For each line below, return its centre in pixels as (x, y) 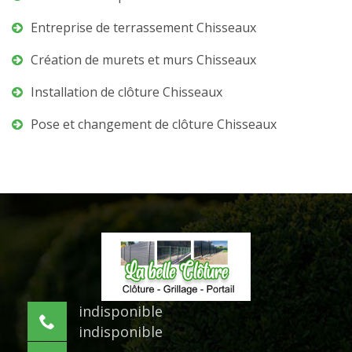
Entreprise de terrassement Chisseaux (143, 27)
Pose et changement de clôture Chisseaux (154, 124)
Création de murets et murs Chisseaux (143, 60)
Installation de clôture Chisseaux (126, 92)
